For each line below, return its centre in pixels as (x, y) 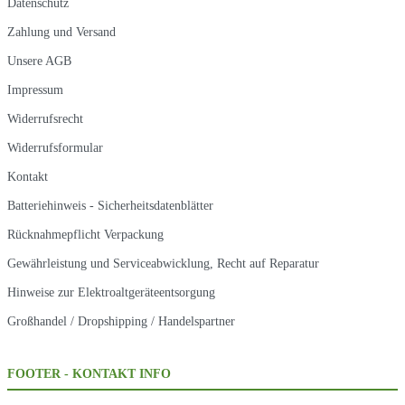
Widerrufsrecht (45, 119)
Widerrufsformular (55, 148)
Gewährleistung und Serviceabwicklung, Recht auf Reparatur (163, 264)
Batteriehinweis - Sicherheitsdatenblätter (110, 206)
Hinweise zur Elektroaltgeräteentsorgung (111, 292)
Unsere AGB (39, 61)
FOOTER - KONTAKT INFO (89, 373)
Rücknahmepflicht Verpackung (85, 235)
